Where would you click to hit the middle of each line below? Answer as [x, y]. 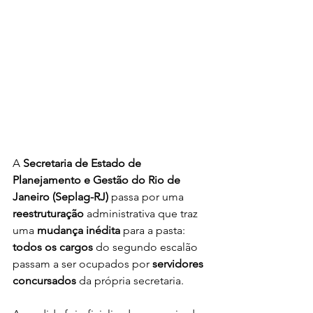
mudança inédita [79, 230]
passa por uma [147, 197]
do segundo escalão [147, 247]
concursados [44, 281]
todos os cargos [53, 247]
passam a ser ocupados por [82, 264]
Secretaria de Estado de [83, 163]
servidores [179, 264]
